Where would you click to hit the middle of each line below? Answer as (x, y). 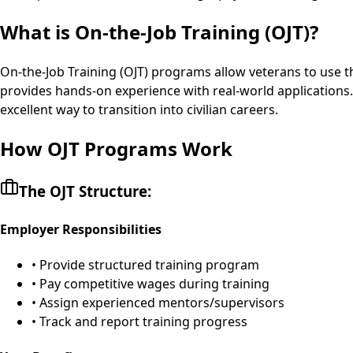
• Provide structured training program (145, 264)
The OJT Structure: (85, 191)
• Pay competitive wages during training (150, 283)
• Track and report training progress (139, 321)
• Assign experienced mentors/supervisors (158, 302)
